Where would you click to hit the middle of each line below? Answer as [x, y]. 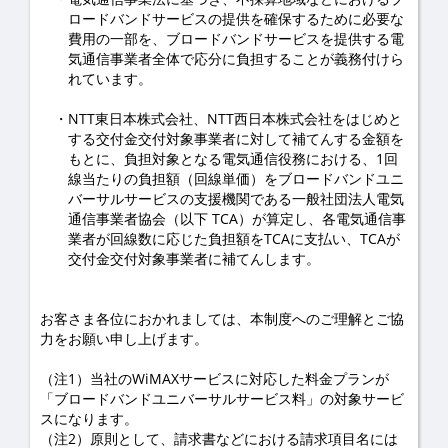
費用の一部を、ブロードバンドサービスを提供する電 [236, 38]
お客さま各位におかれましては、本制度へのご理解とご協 [222, 318]
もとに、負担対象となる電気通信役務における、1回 [233, 158]
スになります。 [89, 418]
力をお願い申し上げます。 [124, 338]
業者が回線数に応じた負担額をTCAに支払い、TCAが [234, 238]
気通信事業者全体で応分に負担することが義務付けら [236, 58]
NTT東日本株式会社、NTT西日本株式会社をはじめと [235, 118]
